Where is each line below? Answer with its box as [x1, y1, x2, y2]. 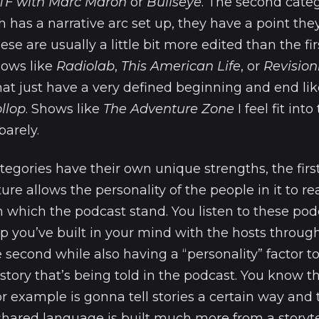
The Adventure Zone [103, 101, 234, 117]
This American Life [121, 58, 241, 75]
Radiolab [56, 58, 115, 75]
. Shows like [26, 101, 103, 117]
